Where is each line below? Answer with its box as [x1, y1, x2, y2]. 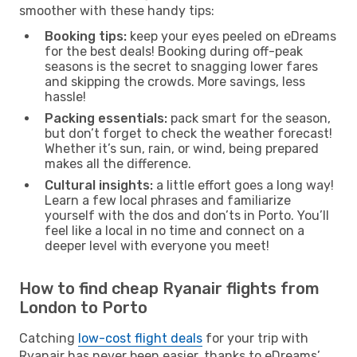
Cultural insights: [45, 177, 153, 193]
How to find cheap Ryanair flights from [19, 278, 320, 298]
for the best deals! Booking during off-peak [45, 43, 303, 59]
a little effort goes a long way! [153, 177, 334, 193]
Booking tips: [45, 28, 127, 44]
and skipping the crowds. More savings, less [45, 73, 305, 89]
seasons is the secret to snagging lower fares [45, 58, 318, 74]
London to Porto [19, 297, 147, 317]
